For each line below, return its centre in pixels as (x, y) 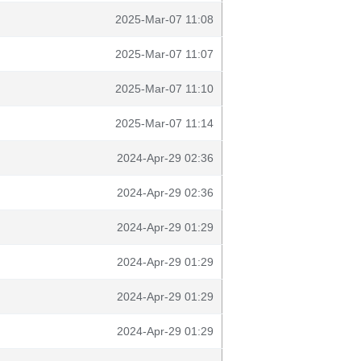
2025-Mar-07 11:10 (164, 89)
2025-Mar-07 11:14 (164, 123)
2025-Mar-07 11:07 (164, 54)
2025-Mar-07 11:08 (164, 19)
